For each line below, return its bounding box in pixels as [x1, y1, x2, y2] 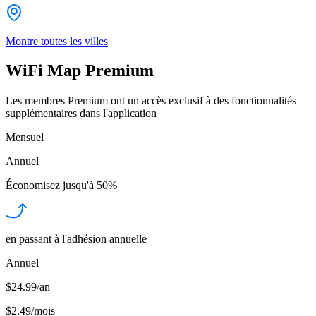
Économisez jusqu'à [6, 179, 94, 192]
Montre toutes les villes [6, 35, 108, 47]
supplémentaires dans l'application [6, 107, 157, 120]
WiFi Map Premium [6, 61, 154, 80]
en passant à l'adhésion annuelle [6, 233, 147, 245]
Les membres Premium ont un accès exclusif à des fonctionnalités [6, 95, 296, 107]
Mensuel [6, 131, 44, 144]
